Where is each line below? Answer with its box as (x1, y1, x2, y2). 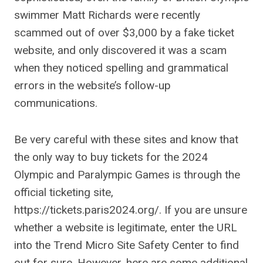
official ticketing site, (14, 186, 113, 199)
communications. (14, 96, 97, 110)
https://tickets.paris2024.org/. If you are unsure (14, 203, 247, 217)
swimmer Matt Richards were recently (14, 8, 200, 22)
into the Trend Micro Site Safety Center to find (14, 238, 239, 252)
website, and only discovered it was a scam (14, 43, 227, 57)
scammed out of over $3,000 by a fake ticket (14, 26, 234, 39)
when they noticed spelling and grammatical (14, 61, 228, 75)
